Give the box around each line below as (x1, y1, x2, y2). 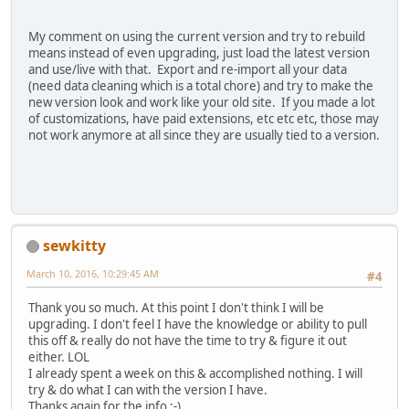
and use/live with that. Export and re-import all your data (28, 60, 347, 78)
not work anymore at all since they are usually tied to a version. (28, 126, 380, 143)
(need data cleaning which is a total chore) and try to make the (28, 77, 373, 94)
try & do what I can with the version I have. (28, 382, 267, 399)
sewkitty (43, 235, 106, 256)
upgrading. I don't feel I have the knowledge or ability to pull (28, 316, 367, 333)
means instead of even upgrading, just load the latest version (28, 44, 370, 61)
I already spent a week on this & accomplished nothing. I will (28, 365, 362, 383)
